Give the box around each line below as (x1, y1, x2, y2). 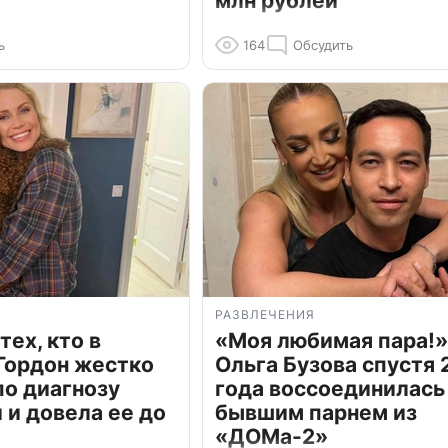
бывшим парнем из (215, 400, 417, 426)
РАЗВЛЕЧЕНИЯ (215, 307, 315, 323)
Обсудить (293, 37, 353, 54)
